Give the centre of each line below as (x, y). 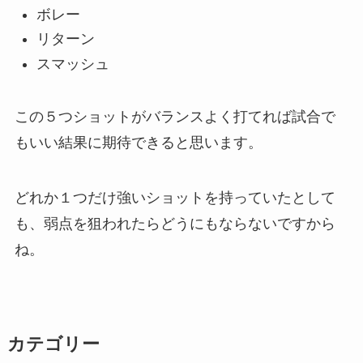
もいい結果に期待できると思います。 (138, 142)
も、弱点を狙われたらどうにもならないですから (175, 223)
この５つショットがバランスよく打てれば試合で (175, 116)
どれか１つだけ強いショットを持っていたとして (175, 197)
